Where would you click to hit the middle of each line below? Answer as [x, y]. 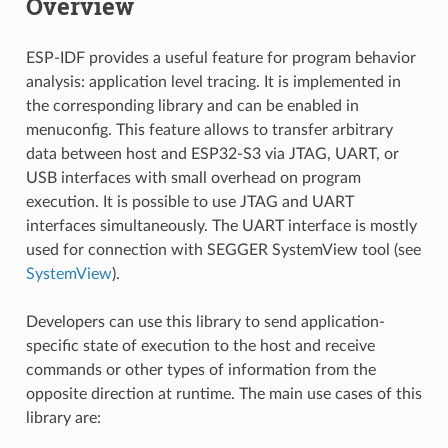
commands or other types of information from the [200, 369]
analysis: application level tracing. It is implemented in [213, 81]
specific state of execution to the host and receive [200, 345]
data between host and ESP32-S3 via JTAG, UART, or [212, 153]
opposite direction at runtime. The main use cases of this [223, 393]
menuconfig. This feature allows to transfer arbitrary [209, 129]
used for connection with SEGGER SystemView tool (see [223, 249]
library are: [63, 417]
